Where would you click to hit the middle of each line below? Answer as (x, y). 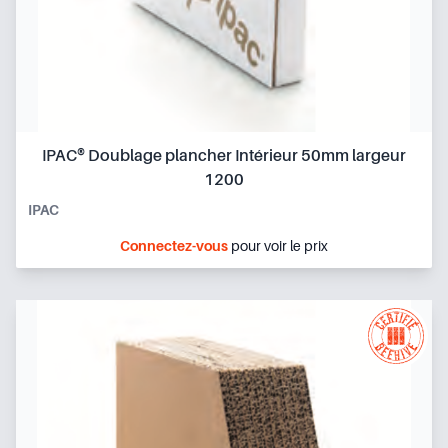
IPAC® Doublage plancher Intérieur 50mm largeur (224, 155)
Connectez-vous (174, 245)
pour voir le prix (278, 245)
